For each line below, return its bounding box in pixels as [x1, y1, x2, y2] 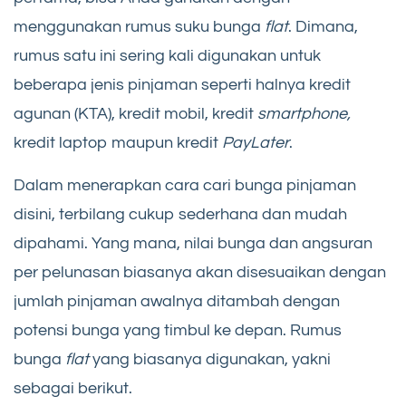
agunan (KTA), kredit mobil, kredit [14, 104, 257, 122]
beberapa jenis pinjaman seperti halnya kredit [14, 75, 351, 93]
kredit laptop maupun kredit [14, 133, 222, 151]
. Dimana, [288, 17, 358, 35]
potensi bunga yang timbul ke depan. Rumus [14, 321, 342, 339]
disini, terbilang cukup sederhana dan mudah [14, 205, 347, 223]
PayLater [222, 133, 289, 151]
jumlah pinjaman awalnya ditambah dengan [14, 292, 340, 310]
